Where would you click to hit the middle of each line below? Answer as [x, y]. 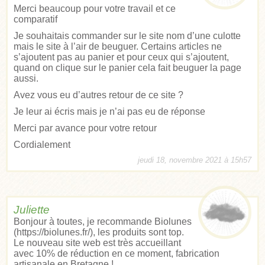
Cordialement [42, 144]
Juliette [32, 209]
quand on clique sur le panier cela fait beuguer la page [127, 67]
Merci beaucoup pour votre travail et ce [95, 8]
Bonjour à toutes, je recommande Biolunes [103, 221]
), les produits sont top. [137, 232]
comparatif [35, 19]
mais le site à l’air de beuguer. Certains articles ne [118, 46]
